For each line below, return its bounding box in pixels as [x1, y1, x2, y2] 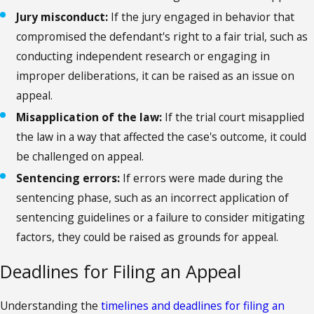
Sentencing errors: [16, 170, 121, 186]
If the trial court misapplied [162, 109, 305, 125]
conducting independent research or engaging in [16, 48, 271, 64]
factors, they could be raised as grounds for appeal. [16, 228, 279, 245]
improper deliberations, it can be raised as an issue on [16, 67, 295, 83]
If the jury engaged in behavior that [108, 8, 295, 25]
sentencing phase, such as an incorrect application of [16, 189, 289, 205]
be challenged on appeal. [16, 148, 144, 164]
